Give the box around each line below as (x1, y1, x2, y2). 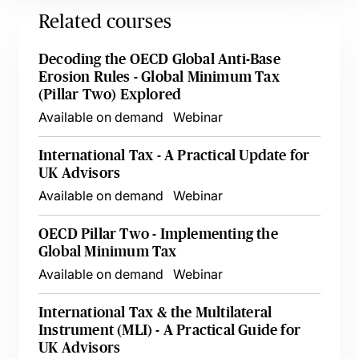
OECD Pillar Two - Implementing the (38, 226, 278, 242)
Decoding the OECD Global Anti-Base (38, 51, 280, 67)
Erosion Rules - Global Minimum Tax (38, 69, 280, 85)
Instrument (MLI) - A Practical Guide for (38, 322, 301, 338)
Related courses (38, 10, 171, 32)
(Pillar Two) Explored (38, 87, 182, 103)
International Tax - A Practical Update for (38, 147, 310, 163)
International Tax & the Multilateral (38, 305, 272, 321)
